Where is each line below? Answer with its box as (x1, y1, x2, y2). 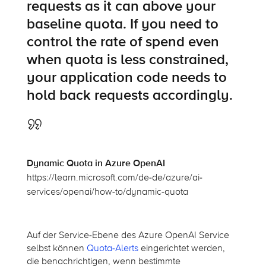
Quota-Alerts (86, 242, 138, 254)
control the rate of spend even (26, 33, 219, 50)
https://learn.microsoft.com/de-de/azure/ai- (26, 171, 202, 183)
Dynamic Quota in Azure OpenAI (26, 157, 165, 169)
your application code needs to (26, 68, 227, 86)
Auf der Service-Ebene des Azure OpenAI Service (26, 229, 229, 241)
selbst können (26, 242, 87, 254)
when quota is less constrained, (26, 50, 229, 68)
